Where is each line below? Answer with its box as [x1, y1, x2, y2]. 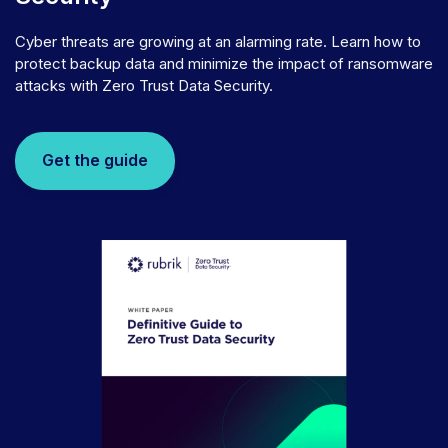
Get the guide [41, 150, 148, 171]
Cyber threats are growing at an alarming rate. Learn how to [15, 31, 421, 51]
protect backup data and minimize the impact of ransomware [15, 53, 433, 73]
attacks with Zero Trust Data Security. [15, 75, 273, 95]
